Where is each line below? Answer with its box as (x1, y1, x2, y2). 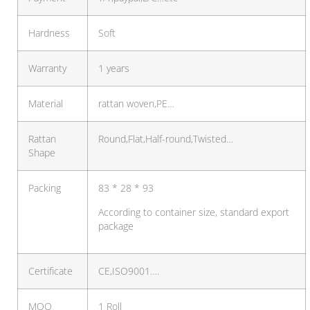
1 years (98, 62, 129, 75)
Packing (28, 182, 61, 195)
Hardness (28, 27, 70, 40)
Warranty (28, 62, 66, 75)
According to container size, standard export (98, 206, 289, 219)
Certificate (28, 265, 73, 278)
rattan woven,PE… (98, 98, 174, 111)
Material (28, 98, 63, 111)
